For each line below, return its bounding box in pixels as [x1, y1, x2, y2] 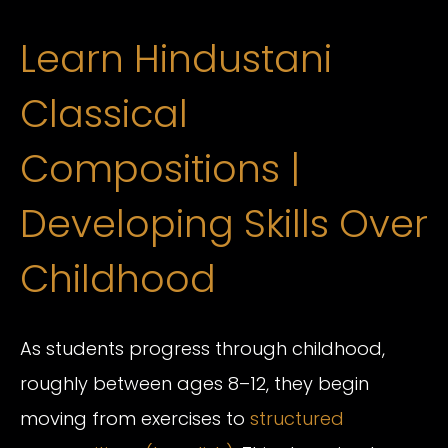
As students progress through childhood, [20, 336, 385, 362]
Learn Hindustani [20, 31, 332, 85]
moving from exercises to [20, 406, 250, 432]
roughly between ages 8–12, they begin [20, 371, 369, 397]
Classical [20, 86, 188, 140]
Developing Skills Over [20, 196, 428, 250]
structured [250, 406, 344, 432]
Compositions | [20, 141, 300, 195]
